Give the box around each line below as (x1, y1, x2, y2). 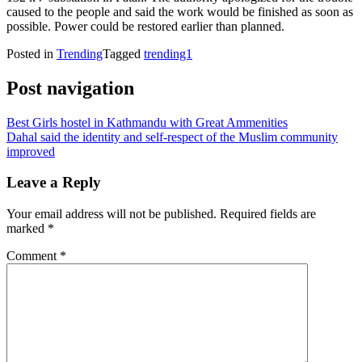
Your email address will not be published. (6, 207, 217, 221)
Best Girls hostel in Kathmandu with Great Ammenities (6, 115, 288, 129)
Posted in (6, 46, 57, 61)
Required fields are (220, 207, 316, 221)
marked (6, 221, 48, 236)
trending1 (144, 46, 192, 61)
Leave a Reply (6, 174, 101, 192)
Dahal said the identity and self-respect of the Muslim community (6, 129, 338, 144)
